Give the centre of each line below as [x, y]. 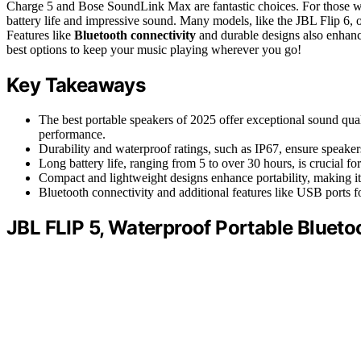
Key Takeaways [76, 85]
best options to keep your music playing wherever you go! [154, 49]
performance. [72, 134]
